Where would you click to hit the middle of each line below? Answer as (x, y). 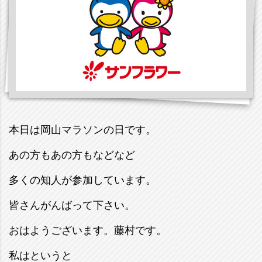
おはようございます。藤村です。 (88, 231)
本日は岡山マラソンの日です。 (82, 130)
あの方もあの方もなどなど (72, 155)
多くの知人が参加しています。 (82, 180)
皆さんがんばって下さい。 (72, 206)
